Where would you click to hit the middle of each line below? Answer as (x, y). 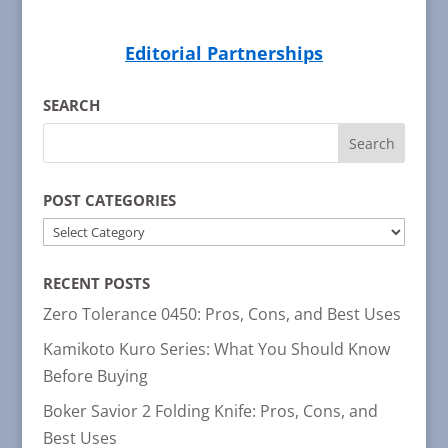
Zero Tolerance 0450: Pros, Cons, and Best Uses (221, 314)
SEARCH (71, 105)
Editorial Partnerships (223, 53)
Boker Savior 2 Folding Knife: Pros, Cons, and (210, 411)
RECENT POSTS (96, 283)
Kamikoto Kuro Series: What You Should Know (216, 349)
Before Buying (95, 376)
